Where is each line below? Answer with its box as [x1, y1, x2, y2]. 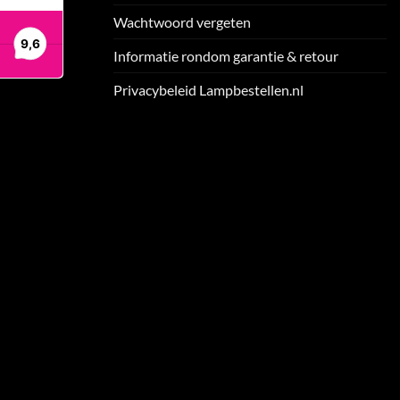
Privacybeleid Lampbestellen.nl [113, 81, 304, 99]
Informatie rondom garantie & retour [113, 47, 338, 65]
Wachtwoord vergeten [113, 13, 251, 31]
